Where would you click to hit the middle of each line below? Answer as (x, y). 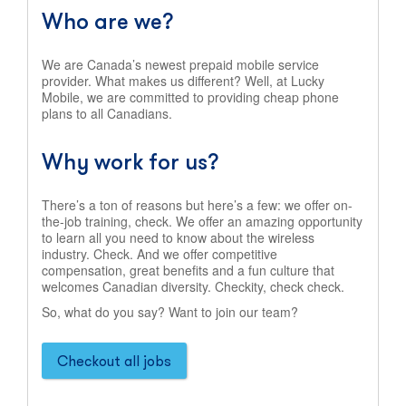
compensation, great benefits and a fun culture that (188, 270)
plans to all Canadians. (107, 113)
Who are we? (108, 21)
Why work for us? (130, 161)
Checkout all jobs (114, 361)
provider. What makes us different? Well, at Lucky (183, 81)
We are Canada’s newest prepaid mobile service (180, 64)
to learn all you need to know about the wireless (178, 237)
